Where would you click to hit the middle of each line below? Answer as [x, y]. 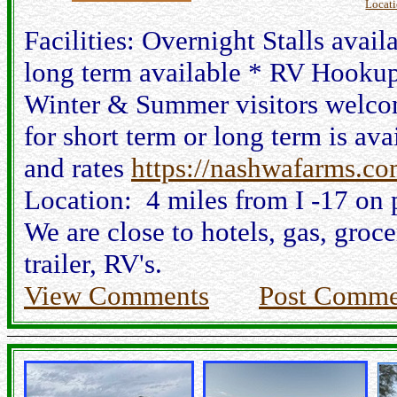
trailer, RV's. [93, 264]
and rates [78, 168]
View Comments [117, 296]
